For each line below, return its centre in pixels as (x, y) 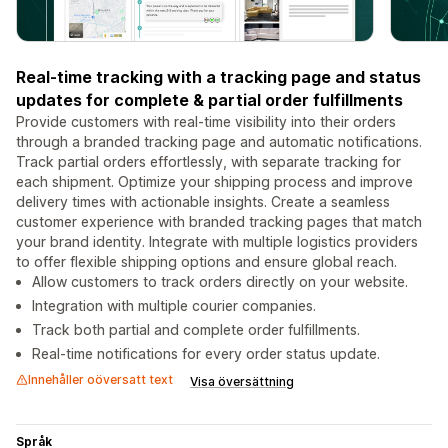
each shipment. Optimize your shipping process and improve (214, 182)
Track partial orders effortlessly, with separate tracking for (208, 162)
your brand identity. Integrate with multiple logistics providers (217, 242)
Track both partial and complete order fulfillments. (196, 330)
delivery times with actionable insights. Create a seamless (203, 202)
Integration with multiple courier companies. (174, 306)
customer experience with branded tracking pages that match (219, 222)
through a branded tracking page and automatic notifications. (219, 142)
